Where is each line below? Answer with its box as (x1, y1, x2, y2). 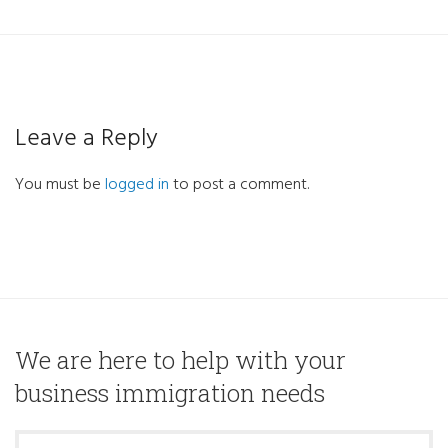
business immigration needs (15, 377, 325, 410)
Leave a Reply (15, 120, 158, 158)
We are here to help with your (15, 344, 346, 377)
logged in (105, 172, 169, 199)
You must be (15, 172, 105, 199)
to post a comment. (169, 172, 309, 199)
